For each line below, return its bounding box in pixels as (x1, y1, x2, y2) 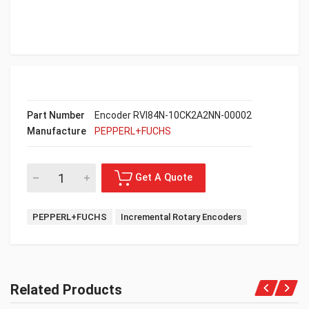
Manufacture (27, 126, 86, 137)
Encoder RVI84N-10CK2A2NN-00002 (94, 110, 252, 121)
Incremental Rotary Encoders (121, 212, 241, 222)
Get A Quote (168, 291, 241, 306)
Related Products (10, 281, 122, 298)
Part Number (27, 110, 85, 121)
